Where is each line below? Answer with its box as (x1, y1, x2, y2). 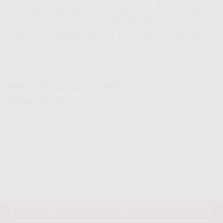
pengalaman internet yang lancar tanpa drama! (7, 33, 200, 43)
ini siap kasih (113, 18, 169, 28)
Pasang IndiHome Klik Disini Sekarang (49, 208, 174, 216)
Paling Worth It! (7, 96, 75, 106)
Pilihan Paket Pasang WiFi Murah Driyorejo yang (7, 81, 216, 91)
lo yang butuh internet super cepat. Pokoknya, (7, 3, 200, 13)
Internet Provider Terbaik (7, 18, 113, 28)
